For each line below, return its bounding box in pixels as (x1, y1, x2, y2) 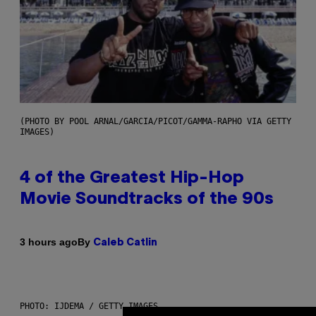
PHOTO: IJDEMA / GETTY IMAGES (20, 300, 158, 311)
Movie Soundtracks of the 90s (20, 191, 274, 207)
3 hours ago (20, 236, 78, 248)
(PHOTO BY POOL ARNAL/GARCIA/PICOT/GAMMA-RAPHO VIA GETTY (20, 116, 291, 126)
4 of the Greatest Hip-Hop (20, 170, 244, 186)
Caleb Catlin (93, 238, 157, 248)
